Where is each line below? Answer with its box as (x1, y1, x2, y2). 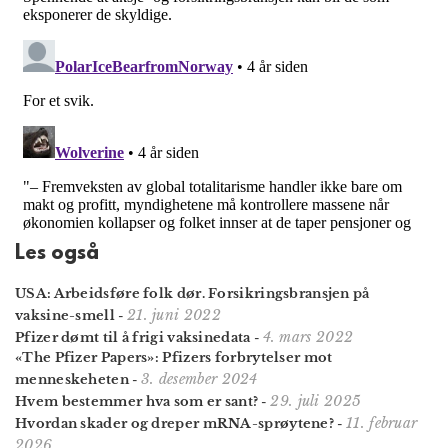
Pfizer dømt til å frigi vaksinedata (15, 328, 251, 346)
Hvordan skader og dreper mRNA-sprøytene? (15, 414, 334, 432)
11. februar (346, 413, 418, 432)
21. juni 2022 (126, 305, 221, 324)
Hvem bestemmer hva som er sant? (15, 392, 259, 410)
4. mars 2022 (262, 327, 354, 346)
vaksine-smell (15, 306, 115, 324)
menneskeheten (15, 370, 129, 388)
